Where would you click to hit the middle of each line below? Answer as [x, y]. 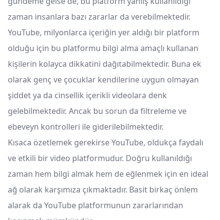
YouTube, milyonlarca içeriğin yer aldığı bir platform [104, 33]
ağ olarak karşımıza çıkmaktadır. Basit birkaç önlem [103, 190]
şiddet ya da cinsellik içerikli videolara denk [87, 96]
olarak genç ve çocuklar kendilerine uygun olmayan [103, 80]
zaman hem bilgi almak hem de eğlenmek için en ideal [108, 174]
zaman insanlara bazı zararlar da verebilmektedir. [99, 17]
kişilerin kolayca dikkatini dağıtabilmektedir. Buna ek [105, 64]
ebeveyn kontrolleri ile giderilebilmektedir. [86, 127]
